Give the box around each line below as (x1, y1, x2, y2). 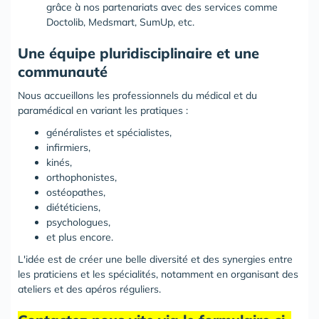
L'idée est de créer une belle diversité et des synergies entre (18, 253, 293, 266)
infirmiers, (46, 141, 90, 154)
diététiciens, (46, 201, 100, 214)
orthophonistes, (46, 171, 117, 184)
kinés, (46, 156, 72, 169)
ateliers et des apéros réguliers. (18, 283, 161, 296)
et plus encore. (46, 231, 113, 244)
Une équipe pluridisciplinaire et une (18, 44, 259, 62)
